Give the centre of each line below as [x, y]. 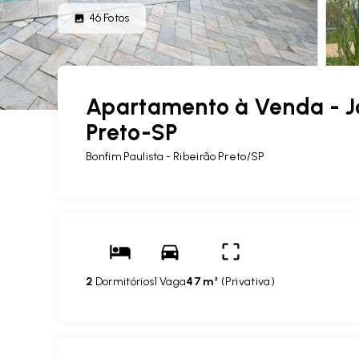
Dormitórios [124, 282]
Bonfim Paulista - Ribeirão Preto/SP [175, 157]
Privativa [248, 282]
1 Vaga [170, 282]
